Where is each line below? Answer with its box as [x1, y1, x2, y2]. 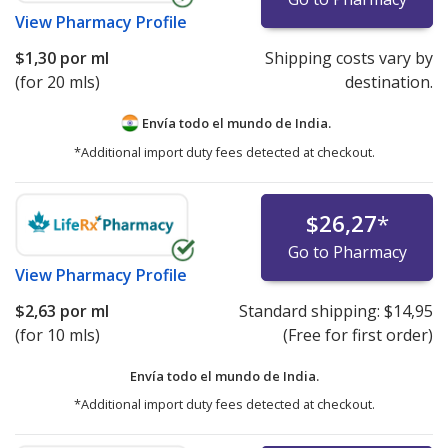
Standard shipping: [238, 299, 384, 322]
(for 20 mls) [15, 70, 100, 93]
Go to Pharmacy [287, 240, 407, 263]
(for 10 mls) [15, 323, 100, 346]
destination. [344, 70, 433, 93]
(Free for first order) [282, 323, 433, 346]
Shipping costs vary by [264, 46, 433, 69]
